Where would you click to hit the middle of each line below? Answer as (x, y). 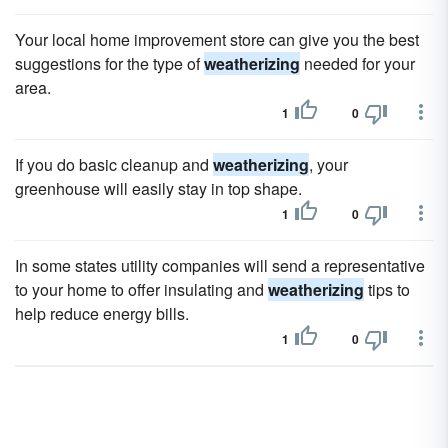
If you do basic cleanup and (114, 164)
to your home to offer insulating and (141, 289)
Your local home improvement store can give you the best (217, 39)
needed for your (357, 63)
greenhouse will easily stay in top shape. (158, 188)
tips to (387, 289)
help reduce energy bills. (102, 313)
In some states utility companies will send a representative (220, 265)
